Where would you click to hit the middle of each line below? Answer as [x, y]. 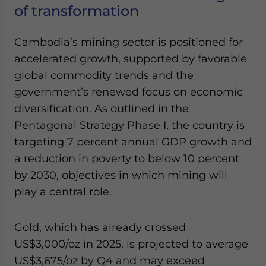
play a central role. [63, 191]
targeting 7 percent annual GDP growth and [133, 142]
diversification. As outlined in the [102, 108]
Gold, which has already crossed [100, 227]
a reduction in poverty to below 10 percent [127, 158]
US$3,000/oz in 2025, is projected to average [131, 244]
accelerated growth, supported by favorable [131, 58]
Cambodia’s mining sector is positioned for [129, 42]
